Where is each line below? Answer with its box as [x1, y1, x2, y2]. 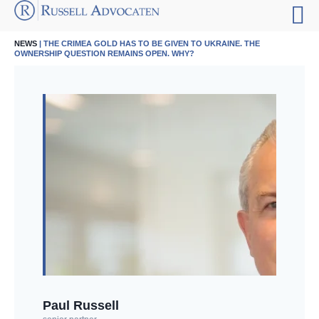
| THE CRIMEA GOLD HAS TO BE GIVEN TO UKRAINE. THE [37, 39, 260, 48]
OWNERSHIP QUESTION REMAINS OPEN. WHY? [14, 49, 194, 58]
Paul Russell [43, 298, 119, 313]
